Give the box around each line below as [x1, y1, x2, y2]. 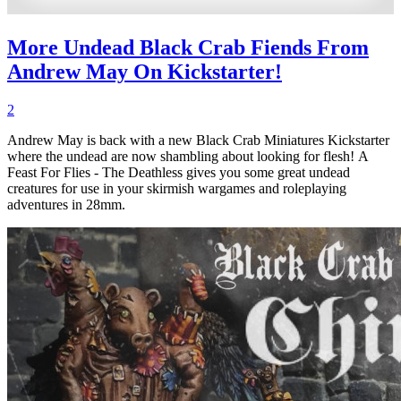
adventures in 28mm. [7, 197, 125, 213]
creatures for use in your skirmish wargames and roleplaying [7, 181, 346, 197]
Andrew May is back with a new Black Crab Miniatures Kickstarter [7, 132, 389, 149]
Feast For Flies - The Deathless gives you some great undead [7, 165, 350, 181]
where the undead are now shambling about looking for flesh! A [7, 149, 368, 165]
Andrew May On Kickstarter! [7, 60, 282, 84]
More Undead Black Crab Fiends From [7, 36, 369, 60]
